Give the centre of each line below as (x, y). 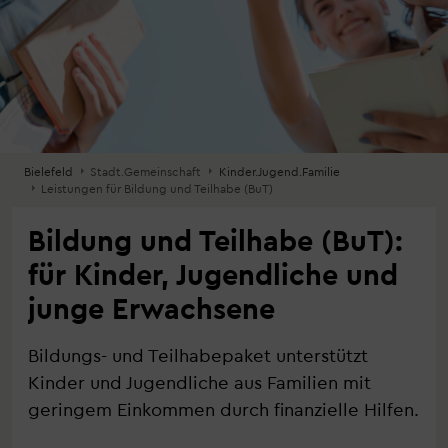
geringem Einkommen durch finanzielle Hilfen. (223, 408)
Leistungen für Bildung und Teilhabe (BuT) (156, 188)
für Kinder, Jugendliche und (213, 273)
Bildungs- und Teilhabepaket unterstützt (198, 354)
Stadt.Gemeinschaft (144, 171)
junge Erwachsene (151, 307)
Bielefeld (48, 171)
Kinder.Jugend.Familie (279, 171)
